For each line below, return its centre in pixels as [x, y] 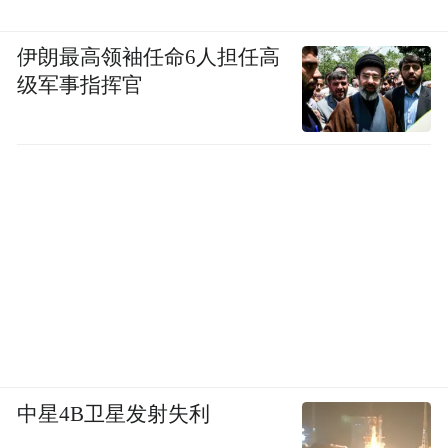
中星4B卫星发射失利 [114, 413]
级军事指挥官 [80, 85]
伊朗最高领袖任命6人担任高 [149, 57]
